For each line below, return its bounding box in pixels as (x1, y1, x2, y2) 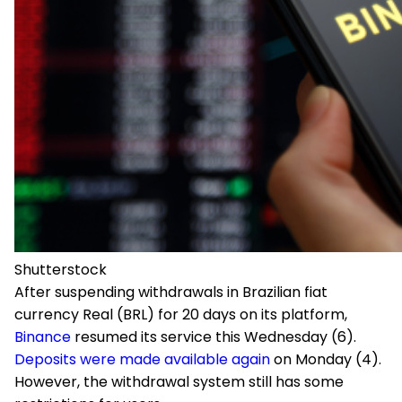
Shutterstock (14, 259, 107, 280)
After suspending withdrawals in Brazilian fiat (14, 282, 328, 302)
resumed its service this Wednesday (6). (71, 327, 356, 347)
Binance (14, 327, 71, 347)
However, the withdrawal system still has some (14, 371, 344, 392)
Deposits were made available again (14, 349, 270, 370)
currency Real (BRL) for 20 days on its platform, (14, 304, 347, 325)
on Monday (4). (270, 349, 381, 370)
